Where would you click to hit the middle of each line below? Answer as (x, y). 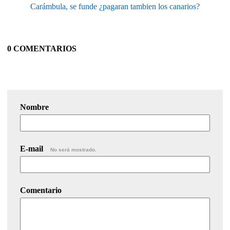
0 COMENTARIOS (42, 48)
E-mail (33, 148)
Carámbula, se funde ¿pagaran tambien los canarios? (115, 6)
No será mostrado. (73, 149)
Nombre (34, 107)
